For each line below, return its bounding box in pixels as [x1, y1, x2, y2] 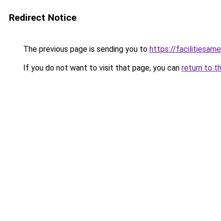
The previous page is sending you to [21, 44, 149, 54]
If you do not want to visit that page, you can [21, 63, 182, 73]
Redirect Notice [9, 12, 76, 23]
